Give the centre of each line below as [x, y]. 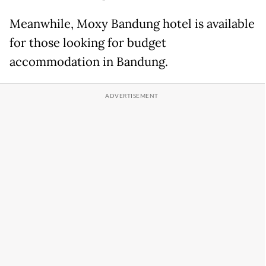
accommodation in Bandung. [89, 61]
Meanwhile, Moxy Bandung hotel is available [132, 23]
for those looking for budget [88, 42]
